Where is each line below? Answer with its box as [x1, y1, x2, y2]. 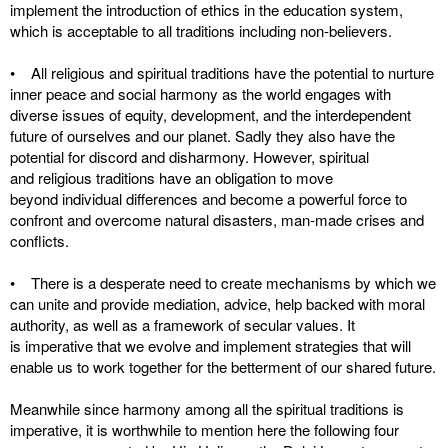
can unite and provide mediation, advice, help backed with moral [10, 293, 425, 314]
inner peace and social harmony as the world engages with [10, 83, 391, 104]
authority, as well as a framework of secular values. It [10, 314, 355, 335]
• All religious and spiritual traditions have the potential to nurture [10, 62, 434, 83]
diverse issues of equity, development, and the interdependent [10, 104, 411, 125]
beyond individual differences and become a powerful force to [10, 188, 407, 209]
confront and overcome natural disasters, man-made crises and [10, 209, 424, 230]
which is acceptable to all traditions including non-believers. [10, 20, 392, 41]
